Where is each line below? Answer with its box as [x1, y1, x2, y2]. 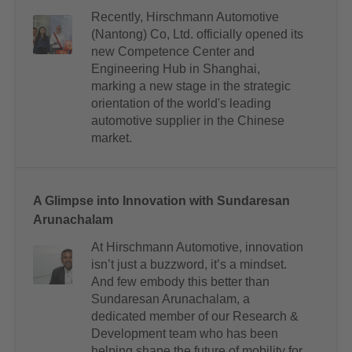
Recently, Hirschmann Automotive [91, 10, 279, 24]
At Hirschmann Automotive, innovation [91, 240, 303, 255]
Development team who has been [91, 327, 278, 341]
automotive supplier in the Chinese [91, 114, 284, 128]
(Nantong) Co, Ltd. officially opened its [91, 27, 303, 42]
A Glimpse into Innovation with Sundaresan [33, 194, 290, 208]
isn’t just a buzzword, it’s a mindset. [91, 258, 287, 272]
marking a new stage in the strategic [91, 79, 291, 93]
